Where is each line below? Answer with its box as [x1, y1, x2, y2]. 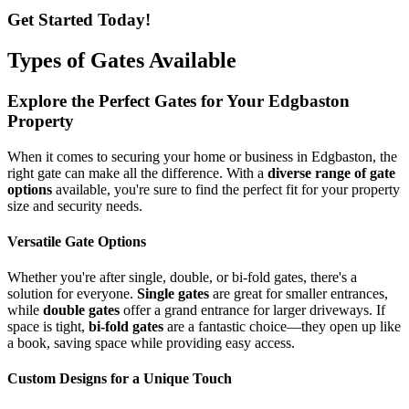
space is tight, [7, 319, 89, 335]
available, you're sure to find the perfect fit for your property [52, 181, 400, 197]
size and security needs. [7, 197, 142, 214]
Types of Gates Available [7, 47, 236, 72]
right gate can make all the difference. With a [7, 164, 267, 181]
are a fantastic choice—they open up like [163, 319, 401, 335]
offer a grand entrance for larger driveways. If [120, 302, 385, 319]
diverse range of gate [267, 164, 395, 181]
